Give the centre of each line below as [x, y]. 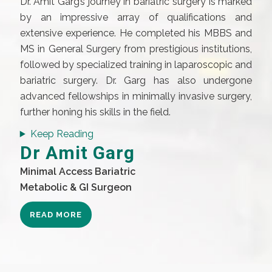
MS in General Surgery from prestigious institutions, [136, 49]
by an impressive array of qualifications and [136, 17]
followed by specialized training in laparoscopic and [136, 65]
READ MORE [56, 215]
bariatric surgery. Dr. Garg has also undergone [136, 80]
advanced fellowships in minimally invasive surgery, [136, 96]
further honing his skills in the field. [95, 112]
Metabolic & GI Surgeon [76, 187]
